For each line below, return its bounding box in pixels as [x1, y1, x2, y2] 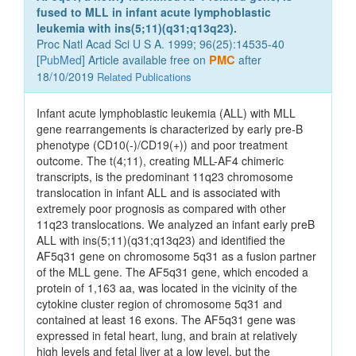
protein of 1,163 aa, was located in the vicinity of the [37, 280, 297, 296]
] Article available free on [82, 52, 209, 68]
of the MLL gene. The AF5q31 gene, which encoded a [37, 264, 308, 281]
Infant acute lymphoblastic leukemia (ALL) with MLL [37, 105, 296, 122]
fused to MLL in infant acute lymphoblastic [37, 4, 271, 21]
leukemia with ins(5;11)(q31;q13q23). [37, 20, 237, 37]
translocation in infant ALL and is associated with [37, 184, 281, 201]
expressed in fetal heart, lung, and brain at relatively [37, 327, 297, 344]
